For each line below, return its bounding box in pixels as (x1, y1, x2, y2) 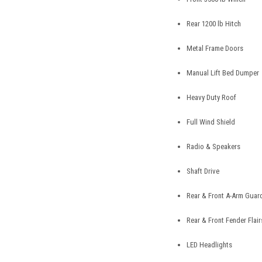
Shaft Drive (187, 167, 220, 176)
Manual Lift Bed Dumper (187, 68, 260, 78)
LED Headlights (187, 240, 233, 250)
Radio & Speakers (187, 142, 241, 151)
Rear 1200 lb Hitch (187, 19, 242, 29)
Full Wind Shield (187, 118, 236, 127)
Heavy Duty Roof (187, 93, 237, 102)
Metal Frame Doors (187, 44, 244, 53)
